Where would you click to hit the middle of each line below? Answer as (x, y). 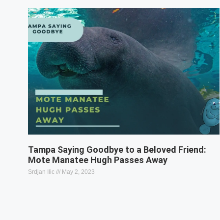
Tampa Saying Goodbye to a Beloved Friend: (117, 149)
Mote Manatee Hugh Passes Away (98, 160)
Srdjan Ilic (42, 172)
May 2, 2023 (78, 172)
